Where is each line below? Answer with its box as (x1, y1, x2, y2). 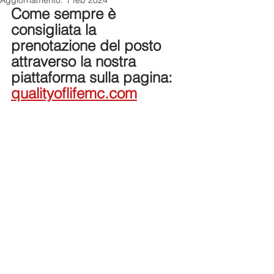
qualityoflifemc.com (11, 84, 137, 102)
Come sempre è (11, 5, 120, 23)
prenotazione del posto (11, 37, 165, 54)
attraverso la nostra (11, 53, 140, 70)
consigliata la (11, 21, 100, 39)
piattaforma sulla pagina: (11, 68, 177, 86)
